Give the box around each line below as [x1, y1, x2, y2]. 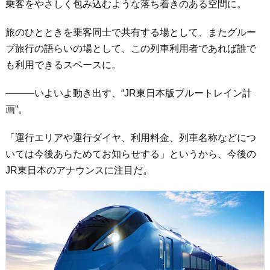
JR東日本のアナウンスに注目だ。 [5, 165, 152, 176]
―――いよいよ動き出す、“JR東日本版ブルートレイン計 [5, 88, 252, 99]
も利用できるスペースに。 [5, 60, 121, 71]
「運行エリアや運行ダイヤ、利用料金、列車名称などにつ [5, 133, 256, 143]
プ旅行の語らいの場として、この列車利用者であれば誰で [5, 43, 256, 54]
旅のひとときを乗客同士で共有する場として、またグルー [5, 27, 256, 38]
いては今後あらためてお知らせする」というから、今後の [5, 149, 256, 160]
